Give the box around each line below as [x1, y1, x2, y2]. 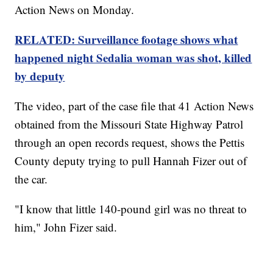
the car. [15, 171, 48, 186]
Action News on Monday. [15, 1, 135, 17]
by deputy [15, 67, 65, 84]
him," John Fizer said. [15, 219, 118, 235]
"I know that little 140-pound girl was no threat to [15, 200, 247, 216]
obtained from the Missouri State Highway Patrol [15, 116, 244, 132]
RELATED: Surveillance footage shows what [15, 30, 238, 48]
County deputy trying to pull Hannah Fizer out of [15, 152, 247, 168]
